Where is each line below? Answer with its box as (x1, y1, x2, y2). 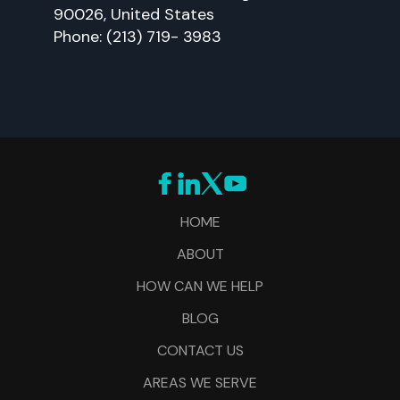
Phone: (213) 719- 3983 (54, 26, 221, 47)
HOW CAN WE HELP (137, 277, 263, 296)
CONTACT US (156, 341, 244, 360)
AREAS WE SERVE (143, 373, 257, 392)
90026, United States (54, 4, 214, 25)
